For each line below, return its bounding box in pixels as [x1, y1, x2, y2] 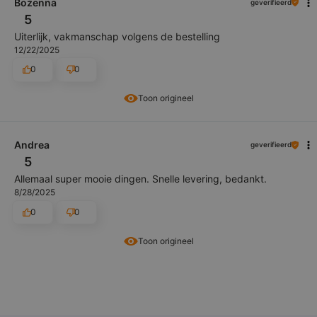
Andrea [14, 139, 50, 151]
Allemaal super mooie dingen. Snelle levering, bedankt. [14, 173, 267, 185]
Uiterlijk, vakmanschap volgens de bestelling [14, 30, 220, 42]
